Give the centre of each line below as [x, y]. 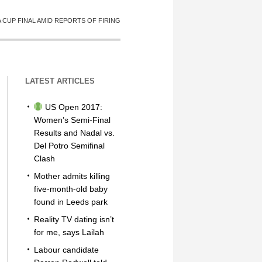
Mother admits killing [72, 176]
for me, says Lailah [69, 232]
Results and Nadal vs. [74, 133]
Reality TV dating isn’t [74, 219]
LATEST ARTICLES [60, 81]
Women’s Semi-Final [72, 120]
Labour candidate [66, 250]
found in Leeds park [70, 202]
